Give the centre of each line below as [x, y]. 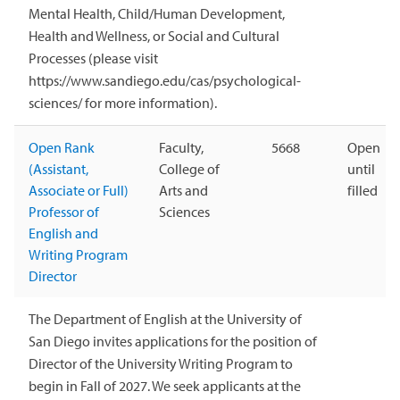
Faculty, [181, 147]
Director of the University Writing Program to [161, 363]
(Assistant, [58, 168]
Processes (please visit [93, 58]
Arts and [183, 190]
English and [63, 233]
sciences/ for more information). [123, 102]
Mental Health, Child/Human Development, [157, 13]
